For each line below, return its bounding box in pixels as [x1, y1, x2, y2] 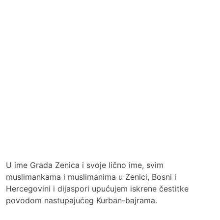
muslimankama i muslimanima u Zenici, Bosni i [6, 172, 176, 182]
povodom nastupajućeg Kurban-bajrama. [6, 195, 157, 205]
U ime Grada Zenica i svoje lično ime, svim [6, 160, 164, 170]
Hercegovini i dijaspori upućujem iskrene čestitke [6, 184, 189, 193]
